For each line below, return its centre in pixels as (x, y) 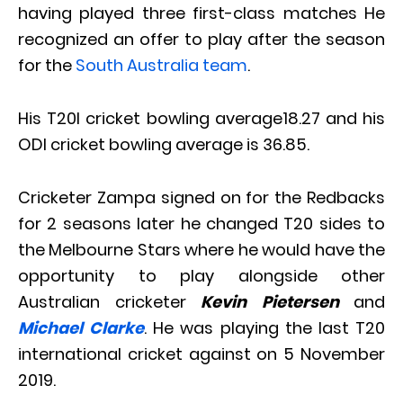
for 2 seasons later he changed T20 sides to (201, 224)
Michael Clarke (81, 328)
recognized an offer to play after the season (201, 40)
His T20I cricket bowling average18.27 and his (201, 119)
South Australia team (161, 66)
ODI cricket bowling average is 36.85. (164, 145)
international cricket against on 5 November (201, 354)
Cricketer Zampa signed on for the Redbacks (201, 198)
